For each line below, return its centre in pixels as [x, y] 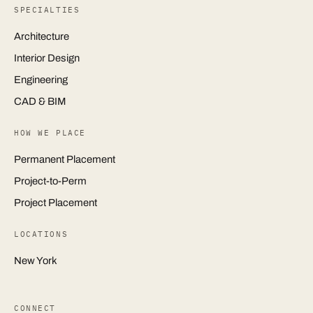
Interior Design [47, 58]
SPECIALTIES [47, 10]
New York [36, 261]
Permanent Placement [65, 159]
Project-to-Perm [50, 181]
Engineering [41, 80]
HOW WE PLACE [50, 133]
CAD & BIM [40, 101]
